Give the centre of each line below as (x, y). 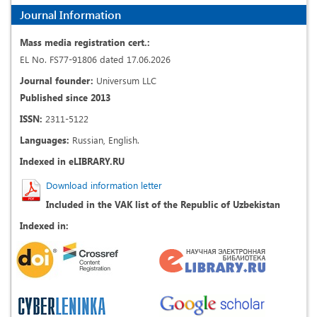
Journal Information (70, 15)
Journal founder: (57, 81)
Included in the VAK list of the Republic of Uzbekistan (163, 204)
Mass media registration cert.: (85, 42)
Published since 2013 (65, 98)
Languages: (45, 140)
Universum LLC (125, 81)
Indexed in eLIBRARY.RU (72, 161)
